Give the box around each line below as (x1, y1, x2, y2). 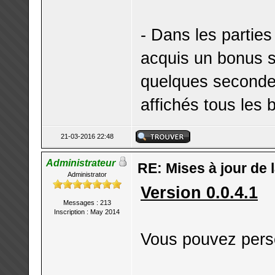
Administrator (67, 171, 107, 178)
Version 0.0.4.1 (141, 183, 258, 202)
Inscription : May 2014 (54, 208, 120, 215)
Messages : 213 (63, 199, 111, 206)
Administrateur (46, 158, 115, 168)
